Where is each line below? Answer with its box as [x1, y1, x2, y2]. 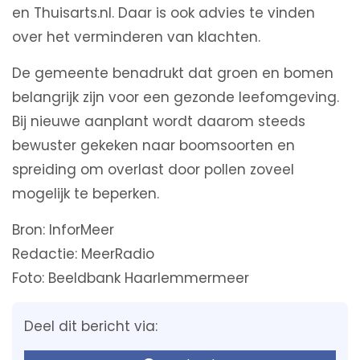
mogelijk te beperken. [12, 184, 159, 204]
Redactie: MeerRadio [12, 244, 154, 264]
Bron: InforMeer [12, 220, 114, 240]
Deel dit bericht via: [24, 317, 157, 337]
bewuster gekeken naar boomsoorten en [12, 136, 295, 156]
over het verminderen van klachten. [12, 27, 260, 47]
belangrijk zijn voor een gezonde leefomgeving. [12, 88, 339, 108]
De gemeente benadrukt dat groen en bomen [12, 63, 333, 84]
